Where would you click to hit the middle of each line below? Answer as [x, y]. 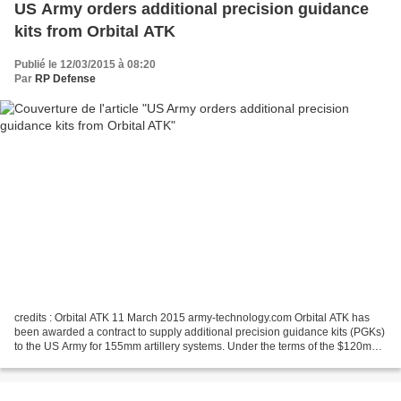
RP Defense [65, 78]
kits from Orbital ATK [95, 31]
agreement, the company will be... [96, 361]
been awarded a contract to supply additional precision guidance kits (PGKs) [200, 333]
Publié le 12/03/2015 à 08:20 [85, 64]
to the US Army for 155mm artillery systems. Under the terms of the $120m [193, 347]
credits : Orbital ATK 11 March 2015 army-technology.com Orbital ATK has [63, 318]
